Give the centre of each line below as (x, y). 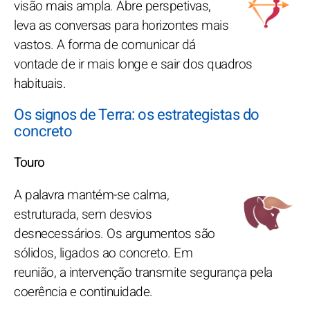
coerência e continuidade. (83, 292)
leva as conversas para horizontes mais (121, 25)
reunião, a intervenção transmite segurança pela (143, 272)
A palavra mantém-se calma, (91, 195)
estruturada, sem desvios (83, 214)
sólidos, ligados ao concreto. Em (103, 253)
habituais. (40, 83)
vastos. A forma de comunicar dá (105, 45)
